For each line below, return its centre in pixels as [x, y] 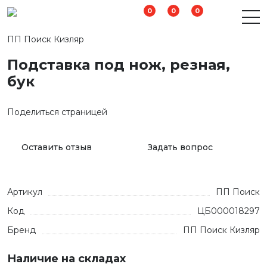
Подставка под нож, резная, [119, 65]
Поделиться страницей [57, 112]
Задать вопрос [180, 147]
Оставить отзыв [57, 147]
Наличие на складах [66, 259]
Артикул [25, 192]
